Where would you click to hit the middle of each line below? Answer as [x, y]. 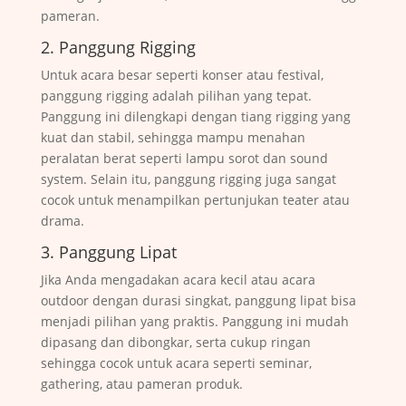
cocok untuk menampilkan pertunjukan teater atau [195, 199]
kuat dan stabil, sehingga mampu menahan [173, 137]
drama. [62, 220]
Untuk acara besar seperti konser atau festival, [182, 74]
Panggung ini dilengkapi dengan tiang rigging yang [195, 116]
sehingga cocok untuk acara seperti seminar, [176, 362]
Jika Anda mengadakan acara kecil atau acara [178, 279]
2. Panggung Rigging [118, 47]
